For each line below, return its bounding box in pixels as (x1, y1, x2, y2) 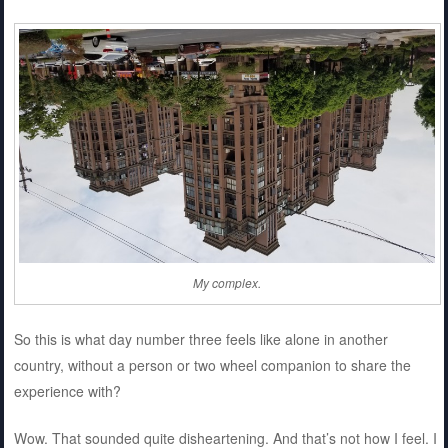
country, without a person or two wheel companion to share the (13, 355, 411, 376)
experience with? (13, 381, 121, 402)
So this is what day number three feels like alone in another (13, 329, 388, 350)
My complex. (193, 274, 262, 292)
